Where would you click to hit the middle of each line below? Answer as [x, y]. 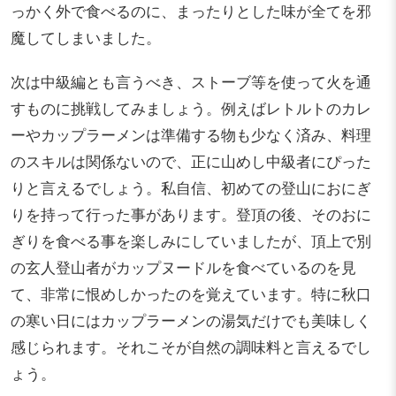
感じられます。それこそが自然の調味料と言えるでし [191, 347]
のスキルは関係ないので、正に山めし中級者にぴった [191, 161]
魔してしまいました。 [86, 38]
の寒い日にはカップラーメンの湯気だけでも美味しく [191, 320]
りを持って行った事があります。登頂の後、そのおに [191, 214]
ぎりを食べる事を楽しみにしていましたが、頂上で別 [191, 241]
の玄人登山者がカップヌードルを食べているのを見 [183, 267]
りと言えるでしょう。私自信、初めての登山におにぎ [191, 188]
